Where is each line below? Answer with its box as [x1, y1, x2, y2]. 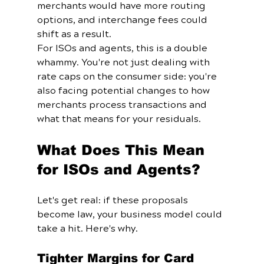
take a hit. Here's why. [37, 222, 138, 236]
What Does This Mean [37, 142, 209, 159]
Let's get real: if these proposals [37, 194, 190, 207]
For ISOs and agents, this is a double [37, 42, 210, 55]
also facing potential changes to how [37, 84, 212, 98]
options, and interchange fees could [37, 14, 210, 27]
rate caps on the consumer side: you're [37, 70, 219, 84]
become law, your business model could [37, 208, 225, 222]
